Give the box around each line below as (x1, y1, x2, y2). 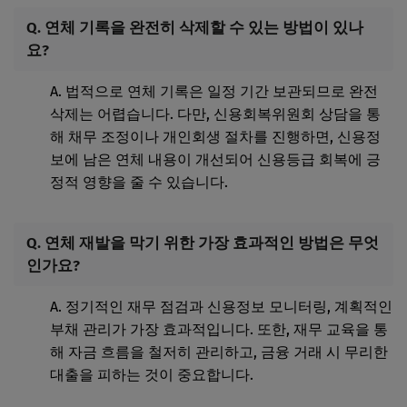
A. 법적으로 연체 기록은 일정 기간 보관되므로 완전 (50, 83, 378, 101)
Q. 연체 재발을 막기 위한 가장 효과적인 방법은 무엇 (26, 233, 379, 253)
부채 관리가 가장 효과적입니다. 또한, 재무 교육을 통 (50, 321, 388, 339)
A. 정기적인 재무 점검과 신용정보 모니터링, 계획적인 (50, 298, 392, 316)
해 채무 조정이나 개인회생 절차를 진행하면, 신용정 (50, 128, 381, 146)
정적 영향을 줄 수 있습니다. (50, 174, 228, 192)
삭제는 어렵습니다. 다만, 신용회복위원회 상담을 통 (50, 105, 381, 124)
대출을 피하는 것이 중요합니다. (50, 366, 253, 384)
